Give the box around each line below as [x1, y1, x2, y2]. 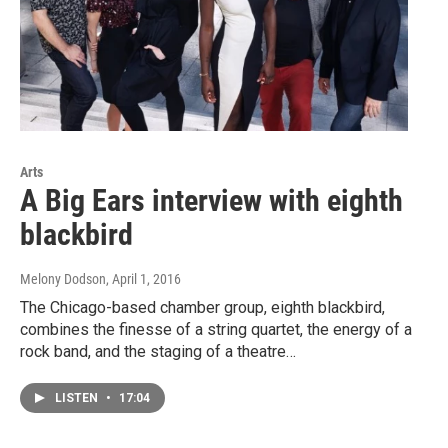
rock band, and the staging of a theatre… [20, 342, 296, 362]
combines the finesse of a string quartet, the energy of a [20, 320, 412, 340]
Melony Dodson [20, 271, 106, 288]
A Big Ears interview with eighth [20, 183, 403, 219]
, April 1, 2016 [106, 271, 181, 288]
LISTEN [55, 391, 101, 406]
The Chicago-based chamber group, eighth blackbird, [20, 298, 385, 318]
